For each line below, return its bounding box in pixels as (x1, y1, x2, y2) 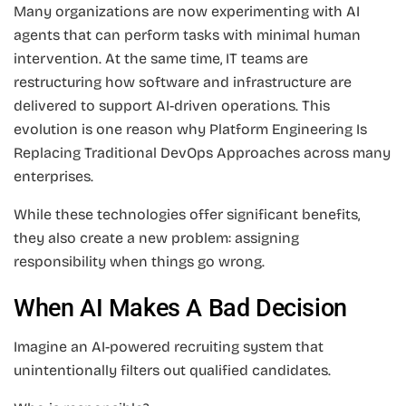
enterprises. (14, 167, 93, 185)
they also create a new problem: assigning (14, 228, 299, 246)
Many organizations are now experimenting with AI (14, 2, 360, 20)
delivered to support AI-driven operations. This (14, 96, 330, 114)
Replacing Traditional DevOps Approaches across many (14, 143, 391, 161)
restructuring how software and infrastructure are (14, 72, 352, 91)
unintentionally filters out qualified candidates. (14, 361, 331, 379)
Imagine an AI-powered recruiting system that (14, 337, 324, 355)
